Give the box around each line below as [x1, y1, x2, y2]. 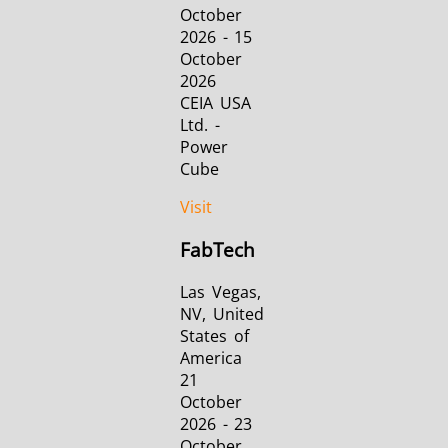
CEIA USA [180, 92, 251, 115]
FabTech [180, 236, 255, 262]
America [180, 346, 242, 369]
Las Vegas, [180, 280, 261, 303]
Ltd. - [180, 114, 220, 137]
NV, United [180, 302, 264, 325]
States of [180, 324, 249, 347]
